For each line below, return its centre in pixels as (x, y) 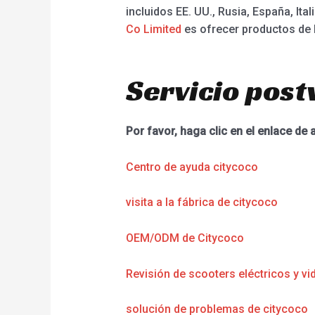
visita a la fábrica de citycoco (201, 202)
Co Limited (153, 29)
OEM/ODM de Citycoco (185, 238)
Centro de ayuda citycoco (192, 167)
